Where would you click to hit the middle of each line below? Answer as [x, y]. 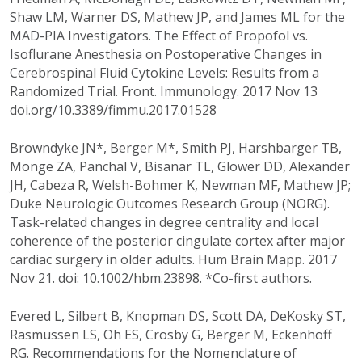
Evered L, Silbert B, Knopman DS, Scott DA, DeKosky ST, [178, 316]
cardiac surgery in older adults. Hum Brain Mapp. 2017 [173, 260]
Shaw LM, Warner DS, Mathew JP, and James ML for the [177, 17]
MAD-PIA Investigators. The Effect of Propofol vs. [159, 36]
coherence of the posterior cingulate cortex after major [177, 241]
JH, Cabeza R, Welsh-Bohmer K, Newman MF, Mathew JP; [180, 185]
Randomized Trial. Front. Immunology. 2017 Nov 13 [164, 92]
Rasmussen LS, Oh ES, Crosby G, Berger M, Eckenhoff [171, 335]
